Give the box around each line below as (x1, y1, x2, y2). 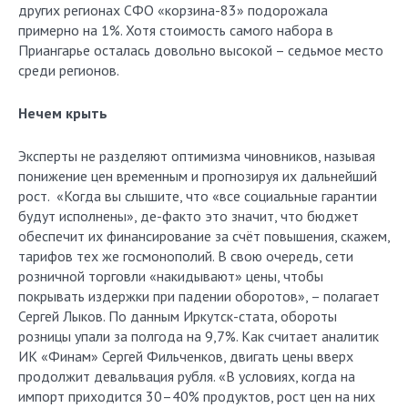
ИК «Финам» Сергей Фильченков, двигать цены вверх (18, 347, 353, 365)
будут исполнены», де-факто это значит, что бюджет (18, 207, 359, 225)
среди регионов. (18, 61, 119, 79)
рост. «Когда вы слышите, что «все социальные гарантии (18, 187, 377, 205)
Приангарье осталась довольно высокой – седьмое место (18, 41, 383, 59)
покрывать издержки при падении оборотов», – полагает (18, 287, 380, 305)
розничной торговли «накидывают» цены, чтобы (18, 267, 323, 285)
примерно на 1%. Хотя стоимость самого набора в (18, 21, 333, 39)
